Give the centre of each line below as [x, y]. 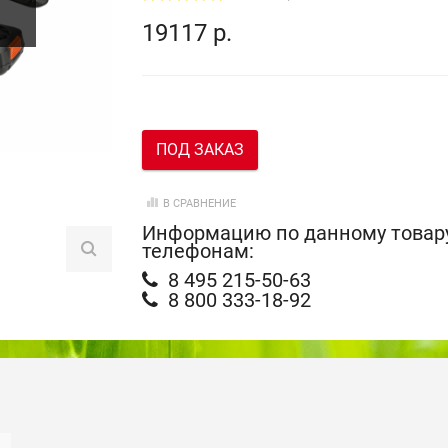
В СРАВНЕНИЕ [199, 203]
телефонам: [197, 250]
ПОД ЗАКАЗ [199, 150]
